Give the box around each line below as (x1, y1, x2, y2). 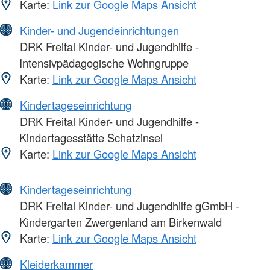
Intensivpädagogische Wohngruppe (19, 54, 189, 71)
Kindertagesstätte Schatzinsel (19, 129, 163, 145)
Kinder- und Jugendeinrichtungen (20, 22, 179, 38)
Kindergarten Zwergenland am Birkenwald (19, 213, 222, 230)
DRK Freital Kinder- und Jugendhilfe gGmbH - (17, 197, 239, 213)
